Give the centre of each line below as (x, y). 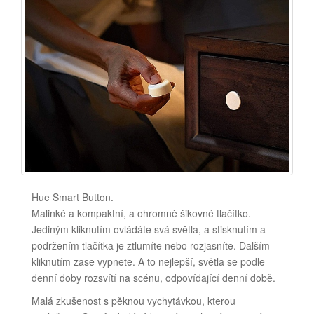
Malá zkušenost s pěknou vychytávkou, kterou (134, 300)
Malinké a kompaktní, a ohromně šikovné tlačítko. (141, 213)
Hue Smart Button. (73, 197)
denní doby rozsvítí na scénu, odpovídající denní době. (153, 277)
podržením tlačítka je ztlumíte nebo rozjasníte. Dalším (151, 245)
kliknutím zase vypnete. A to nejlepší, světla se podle (148, 261)
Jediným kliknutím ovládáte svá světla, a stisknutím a (149, 229)
